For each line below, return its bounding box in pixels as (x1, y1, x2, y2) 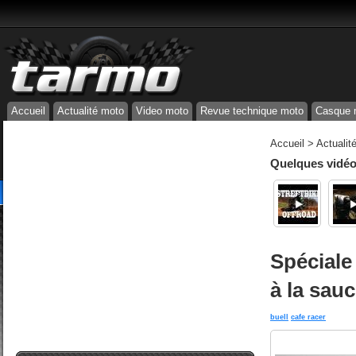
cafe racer (291, 313, 326, 321)
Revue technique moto (200, 105, 304, 117)
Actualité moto (57, 105, 124, 117)
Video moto (136, 105, 188, 117)
